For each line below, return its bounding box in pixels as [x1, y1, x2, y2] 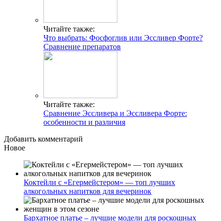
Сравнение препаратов [43, 42, 121, 51]
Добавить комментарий [4, 135, 83, 144]
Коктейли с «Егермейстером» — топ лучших [24, 178, 175, 187]
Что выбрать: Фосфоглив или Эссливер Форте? [43, 34, 203, 42]
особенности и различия [43, 118, 125, 127]
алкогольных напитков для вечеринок [24, 187, 151, 196]
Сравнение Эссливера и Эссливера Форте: [43, 109, 187, 118]
